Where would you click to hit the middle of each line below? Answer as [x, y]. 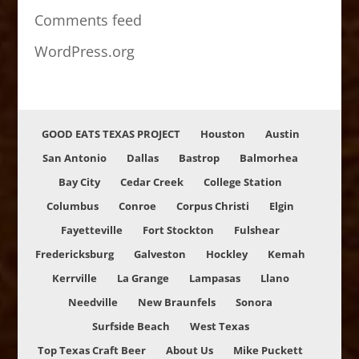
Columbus [73, 206]
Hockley [227, 254]
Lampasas [214, 278]
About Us [190, 350]
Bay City [80, 182]
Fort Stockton [179, 230]
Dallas [143, 157]
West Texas [219, 326]
